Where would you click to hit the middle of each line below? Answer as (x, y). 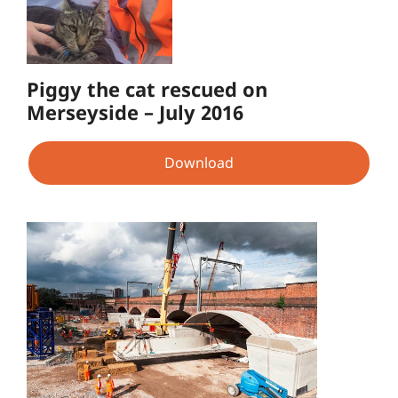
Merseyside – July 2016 (135, 111)
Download (199, 163)
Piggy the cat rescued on (147, 88)
